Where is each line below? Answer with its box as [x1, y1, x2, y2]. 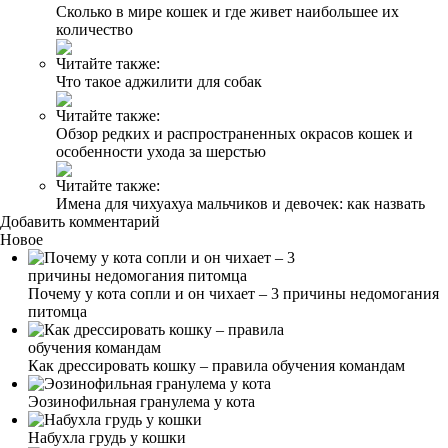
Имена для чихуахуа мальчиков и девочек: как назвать [56, 194, 425, 212]
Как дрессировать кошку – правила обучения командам [28, 356, 405, 374]
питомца [28, 302, 87, 320]
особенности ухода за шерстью [56, 142, 266, 160]
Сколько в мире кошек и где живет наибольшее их [56, 2, 399, 20]
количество [56, 20, 133, 38]
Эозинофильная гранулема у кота [28, 392, 255, 410]
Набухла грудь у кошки [28, 428, 186, 446]
